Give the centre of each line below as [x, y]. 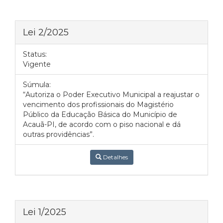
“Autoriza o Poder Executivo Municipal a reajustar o [111, 95]
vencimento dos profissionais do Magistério [98, 105]
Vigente [37, 64]
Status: [35, 54]
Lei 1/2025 [45, 212]
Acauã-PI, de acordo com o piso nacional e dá [102, 124]
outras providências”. [58, 134]
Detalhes [114, 157]
